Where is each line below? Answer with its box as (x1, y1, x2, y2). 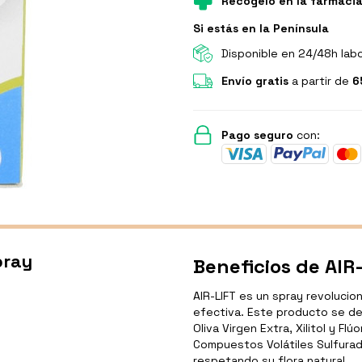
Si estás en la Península (193, 20, 329, 36)
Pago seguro (221, 127, 293, 142)
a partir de (288, 73, 352, 88)
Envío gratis (221, 73, 288, 88)
